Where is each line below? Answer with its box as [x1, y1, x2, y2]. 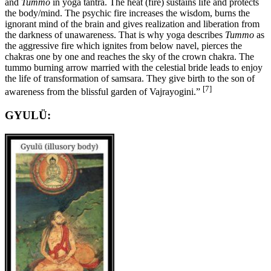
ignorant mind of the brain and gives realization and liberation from [5, 18, 260, 29]
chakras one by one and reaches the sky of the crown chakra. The [5, 51, 254, 62]
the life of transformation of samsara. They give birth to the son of [5, 73, 255, 83]
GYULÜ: [5, 108, 51, 122]
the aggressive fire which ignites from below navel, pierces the [5, 40, 242, 51]
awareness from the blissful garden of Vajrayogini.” [5, 87, 203, 97]
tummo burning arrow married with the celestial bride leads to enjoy [5, 62, 263, 73]
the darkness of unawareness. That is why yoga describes [5, 29, 225, 40]
